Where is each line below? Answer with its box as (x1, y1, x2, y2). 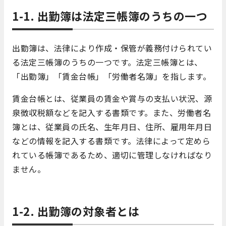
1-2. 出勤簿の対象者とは (12, 203, 139, 219)
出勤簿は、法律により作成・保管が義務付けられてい (12, 42, 212, 54)
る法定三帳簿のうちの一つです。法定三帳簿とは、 (12, 56, 203, 69)
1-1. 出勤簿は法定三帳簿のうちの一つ (12, 8, 207, 24)
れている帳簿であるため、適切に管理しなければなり (12, 149, 212, 161)
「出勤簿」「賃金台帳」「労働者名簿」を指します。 (12, 70, 211, 83)
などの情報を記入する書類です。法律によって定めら (12, 135, 210, 147)
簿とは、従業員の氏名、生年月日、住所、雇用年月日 (12, 121, 212, 133)
